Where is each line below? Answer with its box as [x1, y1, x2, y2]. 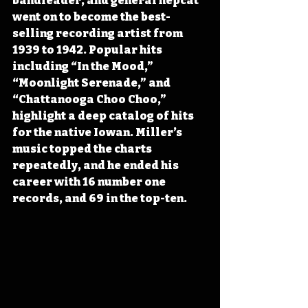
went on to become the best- [12, 10, 170, 23]
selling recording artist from [12, 26, 185, 40]
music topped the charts [12, 142, 154, 155]
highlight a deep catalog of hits [12, 109, 196, 122]
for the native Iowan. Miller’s [12, 125, 184, 139]
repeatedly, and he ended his [12, 158, 181, 172]
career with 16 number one [12, 175, 168, 188]
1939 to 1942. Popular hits [12, 43, 164, 56]
